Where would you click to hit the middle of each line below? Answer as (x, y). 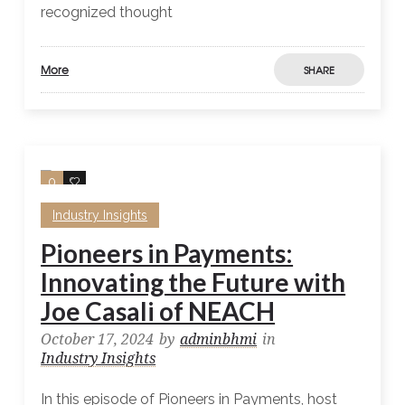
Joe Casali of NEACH (158, 311)
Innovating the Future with (193, 283)
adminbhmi (219, 340)
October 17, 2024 (98, 340)
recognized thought (107, 13)
